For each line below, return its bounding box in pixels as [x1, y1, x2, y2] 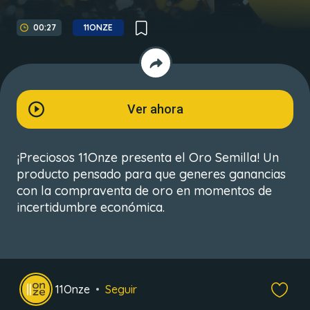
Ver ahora [127, 102, 183, 116]
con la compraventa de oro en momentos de [17, 183, 272, 199]
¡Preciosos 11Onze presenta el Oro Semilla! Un [17, 149, 279, 165]
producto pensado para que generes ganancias [17, 166, 286, 182]
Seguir [105, 282, 137, 296]
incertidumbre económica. [17, 199, 165, 215]
